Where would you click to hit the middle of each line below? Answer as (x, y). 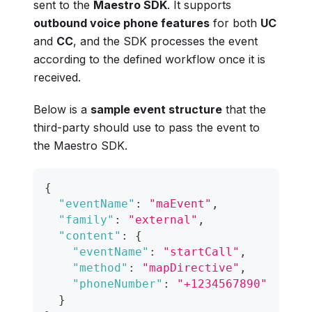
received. (57, 77)
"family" (86, 219)
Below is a (62, 109)
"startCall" (201, 251)
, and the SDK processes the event (165, 41)
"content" (90, 235)
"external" (163, 219)
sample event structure (156, 109)
